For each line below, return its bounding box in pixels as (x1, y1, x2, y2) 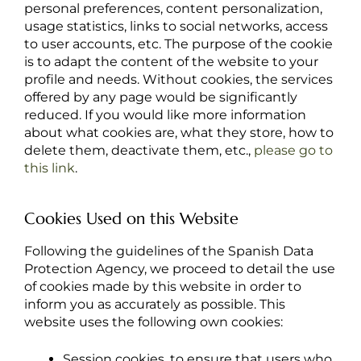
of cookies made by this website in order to (24, 279, 301, 294)
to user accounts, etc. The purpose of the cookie (24, 36, 333, 52)
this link (24, 160, 75, 176)
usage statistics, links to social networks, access (24, 19, 328, 34)
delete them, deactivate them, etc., (24, 143, 254, 158)
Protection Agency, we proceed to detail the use (24, 261, 335, 276)
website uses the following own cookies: (24, 314, 283, 330)
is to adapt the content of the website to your (24, 54, 318, 69)
